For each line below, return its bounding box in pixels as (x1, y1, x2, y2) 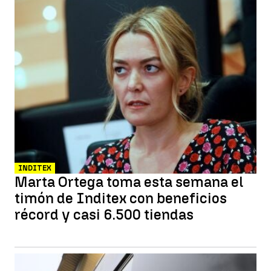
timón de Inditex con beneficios (15, 189, 227, 207)
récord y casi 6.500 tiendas (15, 206, 194, 223)
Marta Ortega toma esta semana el (15, 173, 243, 191)
